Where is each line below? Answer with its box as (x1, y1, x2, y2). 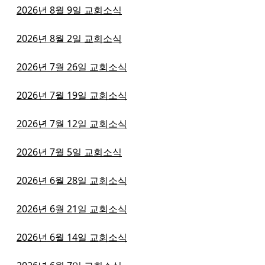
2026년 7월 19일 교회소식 (17, 88, 127, 102)
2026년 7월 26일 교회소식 (17, 60, 127, 73)
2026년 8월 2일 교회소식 (17, 31, 122, 45)
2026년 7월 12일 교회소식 (17, 117, 127, 130)
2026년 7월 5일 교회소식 (17, 145, 122, 159)
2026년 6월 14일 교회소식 (17, 230, 127, 244)
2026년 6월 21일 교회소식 (17, 202, 127, 215)
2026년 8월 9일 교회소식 (17, 3, 122, 17)
